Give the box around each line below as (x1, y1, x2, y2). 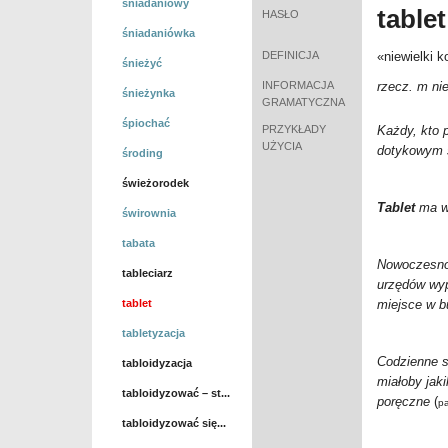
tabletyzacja (122, 327, 185, 339)
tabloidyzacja (122, 357, 192, 369)
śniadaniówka (122, 27, 195, 39)
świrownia (122, 207, 176, 219)
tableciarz (122, 267, 173, 279)
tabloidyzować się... (122, 417, 226, 429)
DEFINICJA (262, 49, 319, 61)
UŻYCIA (262, 140, 302, 152)
